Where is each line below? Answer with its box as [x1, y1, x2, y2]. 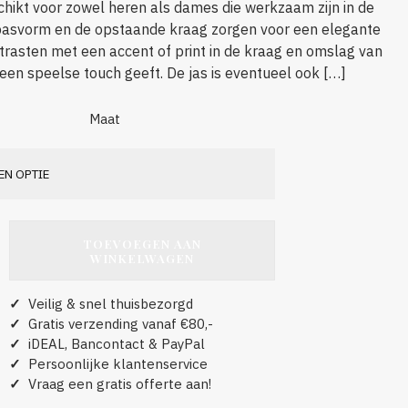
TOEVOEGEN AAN [83, 234, 201, 251]
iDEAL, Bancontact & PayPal [21, 334, 205, 352]
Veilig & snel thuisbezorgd [21, 294, 193, 312]
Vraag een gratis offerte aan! [21, 374, 211, 393]
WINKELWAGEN [90, 249, 194, 266]
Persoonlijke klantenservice [21, 354, 208, 372]
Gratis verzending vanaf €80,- [21, 314, 213, 332]
